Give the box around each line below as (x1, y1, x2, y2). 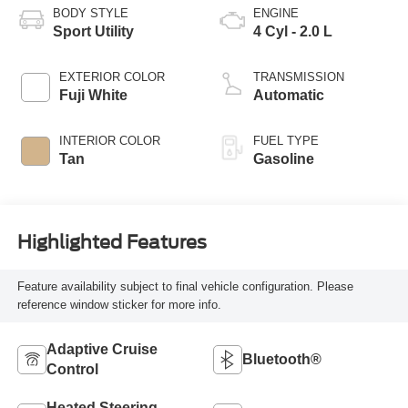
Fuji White (58, 87, 127, 103)
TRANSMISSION (253, 69, 344, 84)
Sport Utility (52, 23, 134, 39)
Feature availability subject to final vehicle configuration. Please (16, 279, 353, 293)
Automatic (253, 87, 324, 103)
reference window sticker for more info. (16, 297, 221, 311)
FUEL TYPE (253, 133, 319, 148)
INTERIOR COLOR (58, 133, 160, 148)
